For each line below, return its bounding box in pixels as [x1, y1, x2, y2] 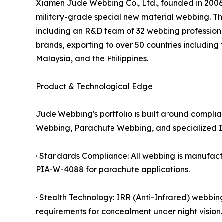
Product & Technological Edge [36, 81, 153, 92]
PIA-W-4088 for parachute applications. [36, 165, 190, 175]
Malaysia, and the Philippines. [36, 54, 148, 64]
